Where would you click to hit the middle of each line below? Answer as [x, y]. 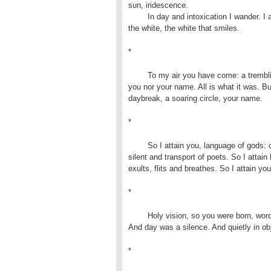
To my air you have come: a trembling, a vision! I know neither [138, 75]
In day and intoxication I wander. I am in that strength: [138, 17]
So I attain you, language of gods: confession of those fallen [138, 145]
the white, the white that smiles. [184, 28]
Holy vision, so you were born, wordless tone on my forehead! [138, 216]
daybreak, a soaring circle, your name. [195, 98]
